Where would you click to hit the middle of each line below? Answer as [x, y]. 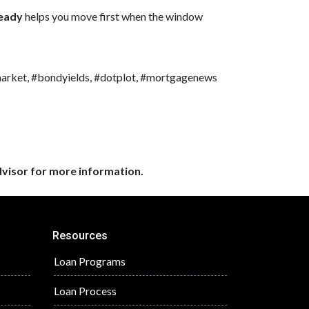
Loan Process [85, 291]
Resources [80, 236]
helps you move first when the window [113, 16]
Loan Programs [90, 261]
